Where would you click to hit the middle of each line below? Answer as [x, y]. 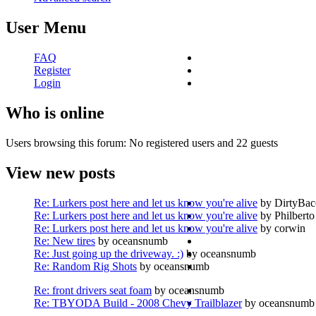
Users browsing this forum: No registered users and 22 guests [142, 142]
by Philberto [286, 215]
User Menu [46, 28]
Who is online [55, 113]
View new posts [60, 172]
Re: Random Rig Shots [85, 266]
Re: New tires [65, 241]
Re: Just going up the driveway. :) [109, 253]
